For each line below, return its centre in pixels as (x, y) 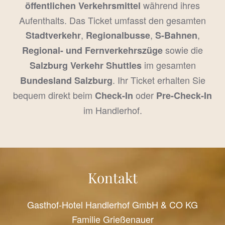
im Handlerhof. (113, 110)
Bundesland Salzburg (66, 80)
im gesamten (168, 65)
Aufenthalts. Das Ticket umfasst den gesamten (113, 20)
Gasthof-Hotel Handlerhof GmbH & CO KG (113, 204)
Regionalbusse (118, 35)
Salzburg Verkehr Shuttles (85, 65)
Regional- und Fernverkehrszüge (92, 50)
